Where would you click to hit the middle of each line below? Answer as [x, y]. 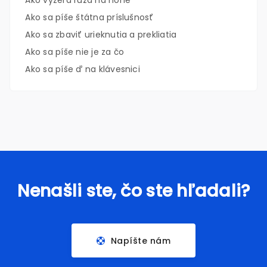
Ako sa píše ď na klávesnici [83, 69]
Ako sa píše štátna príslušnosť [89, 17]
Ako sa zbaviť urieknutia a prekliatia [101, 35]
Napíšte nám [141, 241]
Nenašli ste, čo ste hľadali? [133, 191]
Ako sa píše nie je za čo [75, 52]
